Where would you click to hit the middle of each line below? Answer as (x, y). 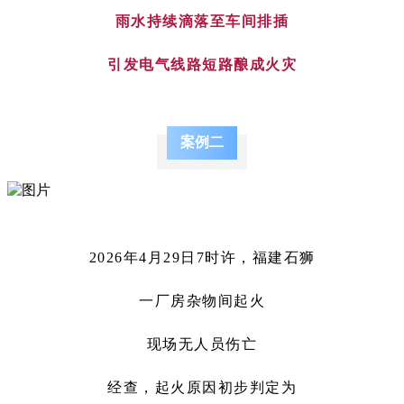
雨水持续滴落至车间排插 (202, 21)
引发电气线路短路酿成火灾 (202, 64)
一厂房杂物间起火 (202, 300)
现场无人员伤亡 (202, 344)
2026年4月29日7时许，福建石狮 (202, 257)
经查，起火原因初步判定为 (202, 387)
